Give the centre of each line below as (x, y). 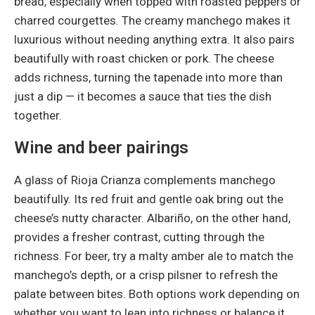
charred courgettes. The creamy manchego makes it (152, 20)
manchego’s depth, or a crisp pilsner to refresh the (146, 275)
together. (38, 115)
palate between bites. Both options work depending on (157, 294)
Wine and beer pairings (101, 147)
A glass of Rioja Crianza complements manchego (145, 180)
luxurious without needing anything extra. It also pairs (154, 39)
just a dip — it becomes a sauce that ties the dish (143, 96)
